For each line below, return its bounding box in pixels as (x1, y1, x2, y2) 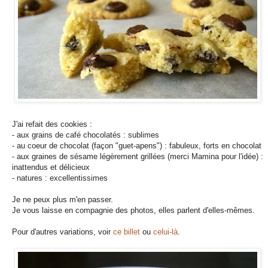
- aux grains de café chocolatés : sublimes (12, 130, 159, 140)
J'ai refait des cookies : (12, 120, 92, 129)
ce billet (113, 227, 140, 237)
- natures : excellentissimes (12, 173, 108, 183)
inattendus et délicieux (12, 163, 90, 172)
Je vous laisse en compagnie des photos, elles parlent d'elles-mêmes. (12, 206, 255, 215)
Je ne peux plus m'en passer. (12, 195, 113, 205)
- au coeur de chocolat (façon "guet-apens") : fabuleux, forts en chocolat (12, 141, 261, 151)
